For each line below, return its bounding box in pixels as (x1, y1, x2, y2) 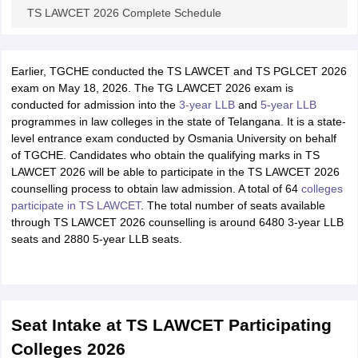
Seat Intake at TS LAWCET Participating (10, 316, 332, 334)
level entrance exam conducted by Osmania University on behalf (10, 132, 336, 145)
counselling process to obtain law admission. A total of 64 (10, 182, 301, 195)
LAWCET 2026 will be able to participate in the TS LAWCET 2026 (10, 165, 340, 178)
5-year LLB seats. (89, 233, 182, 245)
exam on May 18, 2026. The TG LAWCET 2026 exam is (10, 82, 293, 94)
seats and (10, 233, 64, 245)
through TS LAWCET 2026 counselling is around (10, 216, 259, 229)
